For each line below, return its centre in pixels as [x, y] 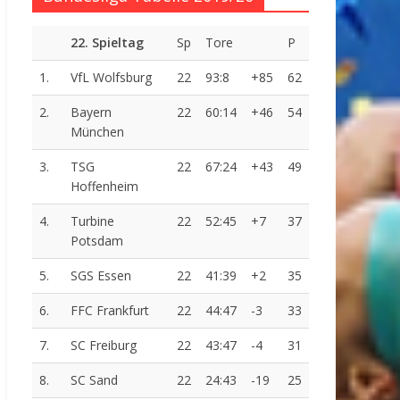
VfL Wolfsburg [111, 77]
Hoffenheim [104, 186]
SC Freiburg [104, 345]
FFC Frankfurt [110, 310]
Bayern [91, 112]
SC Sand [94, 380]
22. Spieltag [107, 42]
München [97, 132]
